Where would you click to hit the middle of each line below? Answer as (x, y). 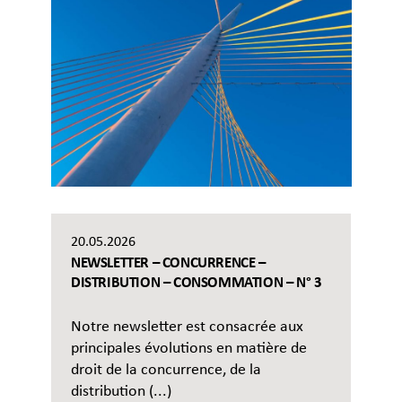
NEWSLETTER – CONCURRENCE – (168, 264)
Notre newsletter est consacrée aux (187, 328)
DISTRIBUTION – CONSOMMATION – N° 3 (197, 284)
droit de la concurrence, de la (166, 371)
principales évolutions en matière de (189, 349)
